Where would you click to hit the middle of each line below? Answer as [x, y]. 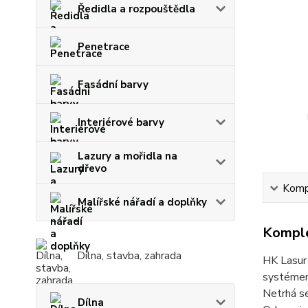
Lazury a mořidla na [128, 156]
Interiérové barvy [121, 122]
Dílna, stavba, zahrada [129, 256]
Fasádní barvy [113, 85]
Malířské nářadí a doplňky [142, 202]
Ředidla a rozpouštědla [136, 9]
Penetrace [104, 47]
